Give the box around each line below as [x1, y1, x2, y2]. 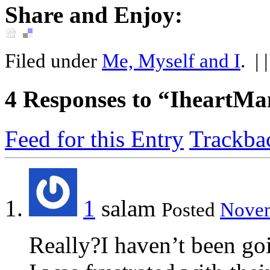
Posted [162, 198, 220, 221]
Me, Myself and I [102, 50, 240, 72]
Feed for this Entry [5, 125, 184, 152]
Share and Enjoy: [5, 2, 183, 28]
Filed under [5, 50, 102, 72]
